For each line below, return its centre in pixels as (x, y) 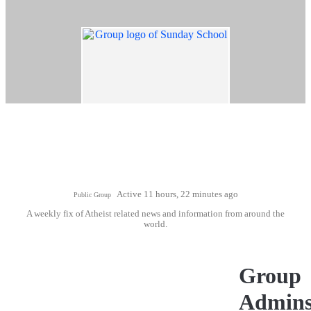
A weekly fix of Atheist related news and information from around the (155, 213)
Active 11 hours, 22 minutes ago (177, 194)
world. (155, 224)
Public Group (92, 194)
